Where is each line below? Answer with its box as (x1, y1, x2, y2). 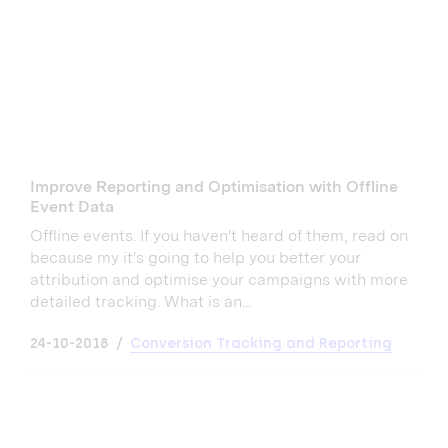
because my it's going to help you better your (30, 247, 361, 267)
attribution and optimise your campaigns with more (30, 269, 408, 289)
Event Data (30, 196, 114, 216)
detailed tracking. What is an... (30, 291, 251, 311)
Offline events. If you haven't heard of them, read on (30, 225, 408, 245)
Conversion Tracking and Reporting (130, 334, 392, 352)
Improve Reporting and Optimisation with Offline (30, 176, 398, 196)
